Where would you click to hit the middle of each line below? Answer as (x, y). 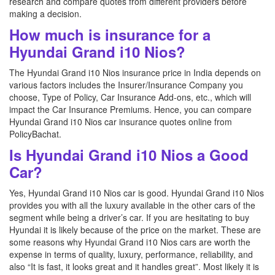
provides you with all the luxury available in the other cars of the (132, 205)
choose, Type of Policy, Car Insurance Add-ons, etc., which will (130, 97)
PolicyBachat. (35, 134)
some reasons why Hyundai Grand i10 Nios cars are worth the (130, 242)
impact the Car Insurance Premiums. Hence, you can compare (130, 109)
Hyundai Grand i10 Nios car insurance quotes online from (121, 122)
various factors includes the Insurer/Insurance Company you (126, 85)
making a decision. (45, 14)
